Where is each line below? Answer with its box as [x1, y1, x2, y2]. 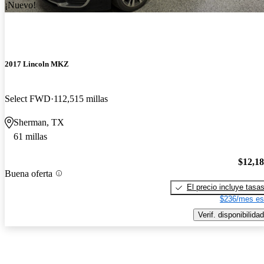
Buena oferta [5, 168, 52, 179]
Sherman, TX [14, 117, 64, 128]
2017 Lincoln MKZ [5, 60, 69, 69]
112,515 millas [54, 94, 108, 104]
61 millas [14, 131, 47, 142]
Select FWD [5, 94, 51, 104]
